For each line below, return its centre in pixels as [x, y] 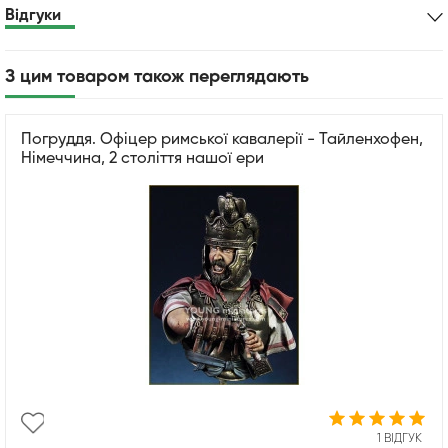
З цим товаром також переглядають [157, 76]
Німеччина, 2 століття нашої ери [142, 158]
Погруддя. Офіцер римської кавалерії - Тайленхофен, [222, 139]
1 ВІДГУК [399, 438]
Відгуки [33, 15]
